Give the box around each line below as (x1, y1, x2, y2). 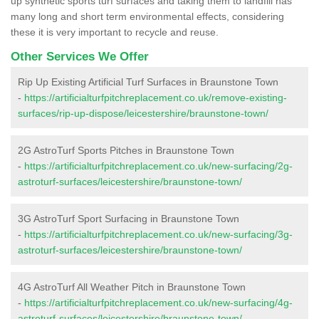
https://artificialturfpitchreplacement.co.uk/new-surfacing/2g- (24, 159, 293, 172)
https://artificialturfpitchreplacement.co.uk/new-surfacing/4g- (24, 296, 293, 308)
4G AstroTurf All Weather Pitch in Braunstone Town (18, 281, 246, 293)
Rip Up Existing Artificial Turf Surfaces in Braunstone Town (18, 75, 278, 88)
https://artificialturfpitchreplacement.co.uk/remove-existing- (24, 91, 287, 103)
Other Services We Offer (11, 49, 149, 63)
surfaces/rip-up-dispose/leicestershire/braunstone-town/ (18, 107, 268, 119)
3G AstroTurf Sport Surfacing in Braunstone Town (18, 212, 239, 224)
